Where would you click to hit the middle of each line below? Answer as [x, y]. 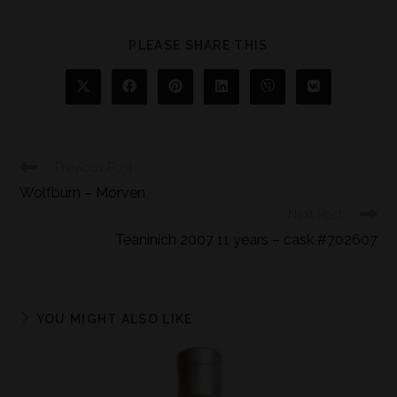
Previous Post [94, 168]
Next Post [315, 215]
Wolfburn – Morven [83, 193]
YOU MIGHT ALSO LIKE [114, 319]
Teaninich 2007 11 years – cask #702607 [246, 240]
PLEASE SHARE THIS [198, 46]
